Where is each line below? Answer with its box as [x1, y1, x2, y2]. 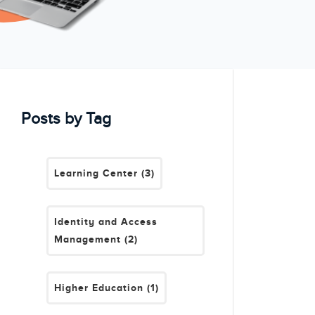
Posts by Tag [21, 108, 112, 129]
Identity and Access [54, 215, 158, 227]
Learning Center [54, 167, 142, 179]
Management [54, 233, 125, 245]
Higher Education [54, 281, 148, 293]
